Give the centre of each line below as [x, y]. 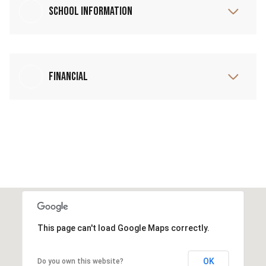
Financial [68, 76]
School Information [91, 11]
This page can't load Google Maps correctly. [123, 228]
